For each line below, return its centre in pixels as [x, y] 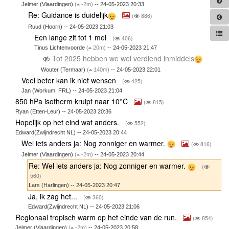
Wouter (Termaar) [64, 69]
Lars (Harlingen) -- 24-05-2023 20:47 [74, 185]
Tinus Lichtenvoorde [61, 47]
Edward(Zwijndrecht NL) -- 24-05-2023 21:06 [84, 206]
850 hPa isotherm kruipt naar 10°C [72, 101]
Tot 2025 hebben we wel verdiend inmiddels [122, 58]
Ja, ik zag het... [53, 196]
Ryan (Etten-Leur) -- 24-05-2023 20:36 [63, 111]
